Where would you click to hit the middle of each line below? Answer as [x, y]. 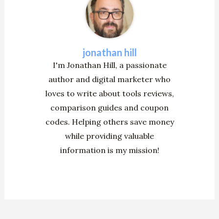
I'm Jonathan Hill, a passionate [109, 65]
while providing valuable [109, 136]
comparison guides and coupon [109, 107]
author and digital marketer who [109, 79]
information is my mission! [109, 150]
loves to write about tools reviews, [109, 93]
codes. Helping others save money [109, 121]
